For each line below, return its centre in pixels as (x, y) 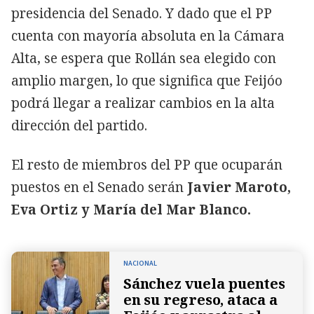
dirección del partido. (79, 125)
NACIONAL (140, 263)
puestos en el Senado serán (99, 187)
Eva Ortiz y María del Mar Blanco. (131, 209)
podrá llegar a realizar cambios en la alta (143, 103)
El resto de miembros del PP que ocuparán (147, 164)
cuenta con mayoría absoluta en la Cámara (148, 35)
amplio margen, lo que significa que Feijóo (147, 80)
